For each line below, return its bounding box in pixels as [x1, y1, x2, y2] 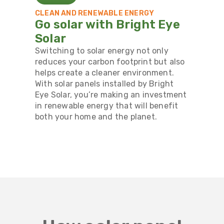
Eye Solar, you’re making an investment [35, 89, 187, 99]
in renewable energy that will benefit [35, 100, 178, 110]
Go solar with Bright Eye [35, 17, 180, 31]
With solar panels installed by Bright [35, 78, 174, 88]
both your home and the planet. [35, 111, 157, 121]
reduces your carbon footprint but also [35, 56, 185, 66]
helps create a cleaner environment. [35, 67, 174, 77]
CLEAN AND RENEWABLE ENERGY [35, 8, 154, 17]
